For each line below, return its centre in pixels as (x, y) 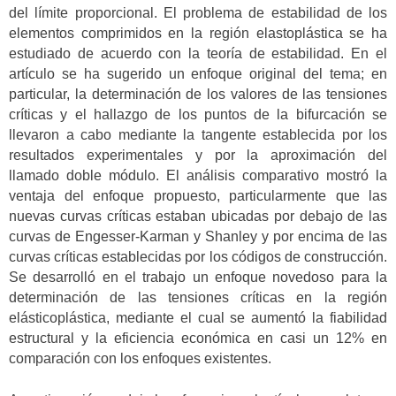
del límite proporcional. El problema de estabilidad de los (198, 13)
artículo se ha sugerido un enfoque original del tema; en (198, 74)
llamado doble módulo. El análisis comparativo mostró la (198, 176)
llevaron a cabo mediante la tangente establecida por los (198, 135)
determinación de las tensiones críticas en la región (198, 298)
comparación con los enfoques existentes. (140, 359)
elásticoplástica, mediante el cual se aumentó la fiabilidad (198, 318)
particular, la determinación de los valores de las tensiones (198, 95)
